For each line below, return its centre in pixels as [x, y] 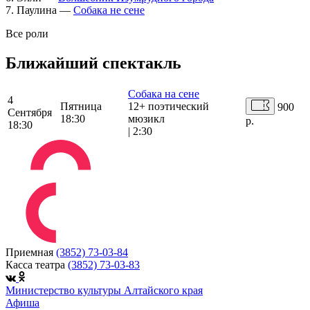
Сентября [30, 113]
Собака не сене [109, 10]
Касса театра [35, 265]
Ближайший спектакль [93, 63]
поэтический [179, 107]
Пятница [81, 107]
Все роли [27, 33]
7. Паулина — [39, 10]
